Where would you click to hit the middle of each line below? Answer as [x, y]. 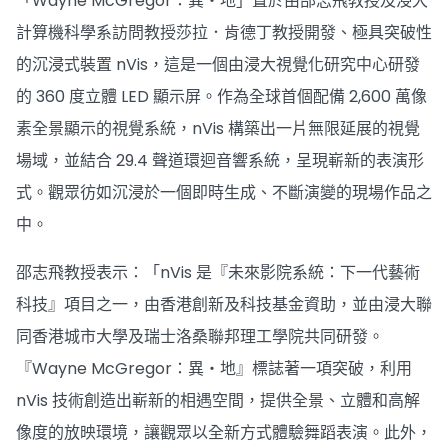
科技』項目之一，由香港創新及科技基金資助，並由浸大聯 [224, 304]
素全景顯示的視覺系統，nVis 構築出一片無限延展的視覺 [218, 128]
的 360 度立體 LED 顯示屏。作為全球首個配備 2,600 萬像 [221, 96]
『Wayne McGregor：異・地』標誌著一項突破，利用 [214, 368]
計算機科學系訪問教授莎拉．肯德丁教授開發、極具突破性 [224, 32]
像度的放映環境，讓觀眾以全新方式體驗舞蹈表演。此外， [224, 432]
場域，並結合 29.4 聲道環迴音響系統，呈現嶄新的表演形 [220, 160]
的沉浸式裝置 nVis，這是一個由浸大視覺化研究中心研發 [218, 64]
